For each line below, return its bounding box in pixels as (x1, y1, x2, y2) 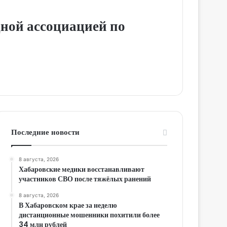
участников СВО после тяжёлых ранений (19, 173, 152, 184)
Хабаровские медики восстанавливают (19, 164, 145, 174)
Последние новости (11, 126, 80, 137)
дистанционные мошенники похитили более (19, 209, 160, 220)
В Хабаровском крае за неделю (19, 200, 118, 210)
